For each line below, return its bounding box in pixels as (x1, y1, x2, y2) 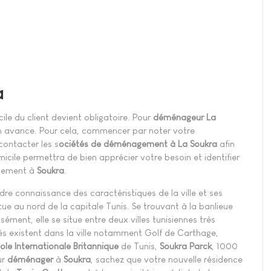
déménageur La (153, 111, 216, 122)
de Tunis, (119, 240, 160, 251)
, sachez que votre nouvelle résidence (91, 253, 243, 264)
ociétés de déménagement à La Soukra (59, 138, 217, 149)
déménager (7, 253, 53, 264)
